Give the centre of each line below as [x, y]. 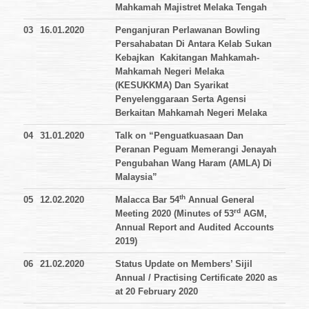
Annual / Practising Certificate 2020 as [196, 278]
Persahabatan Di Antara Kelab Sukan [193, 44]
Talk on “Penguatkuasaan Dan [179, 136]
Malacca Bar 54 [147, 200]
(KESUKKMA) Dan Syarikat [172, 86]
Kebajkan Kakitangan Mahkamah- [187, 58]
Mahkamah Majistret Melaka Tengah [191, 8]
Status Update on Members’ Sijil [184, 264]
